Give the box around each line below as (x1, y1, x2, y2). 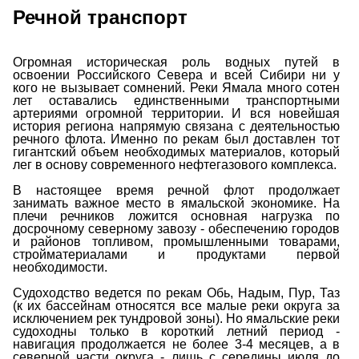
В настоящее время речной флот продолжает (13, 183, 340, 197)
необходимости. (13, 260, 107, 274)
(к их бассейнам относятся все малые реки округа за (13, 298, 340, 313)
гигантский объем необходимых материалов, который (13, 144, 340, 159)
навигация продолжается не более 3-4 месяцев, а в (13, 337, 340, 351)
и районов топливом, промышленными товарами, (13, 234, 340, 248)
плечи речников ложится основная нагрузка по (13, 208, 340, 223)
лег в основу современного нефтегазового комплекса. (13, 157, 337, 171)
